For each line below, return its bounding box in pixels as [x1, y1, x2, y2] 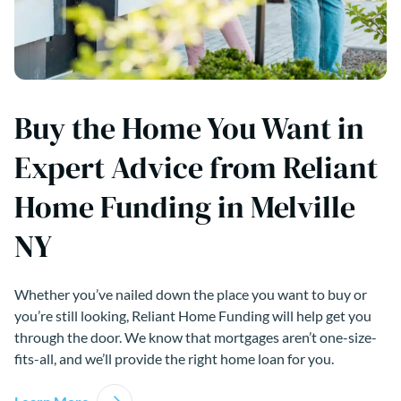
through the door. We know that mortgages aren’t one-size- [14, 328, 377, 346]
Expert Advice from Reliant [14, 146, 378, 188]
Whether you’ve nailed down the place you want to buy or [14, 285, 367, 303]
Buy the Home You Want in [14, 107, 364, 149]
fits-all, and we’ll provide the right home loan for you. [14, 349, 334, 367]
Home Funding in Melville [14, 185, 355, 227]
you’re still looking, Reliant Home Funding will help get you [14, 306, 371, 324]
